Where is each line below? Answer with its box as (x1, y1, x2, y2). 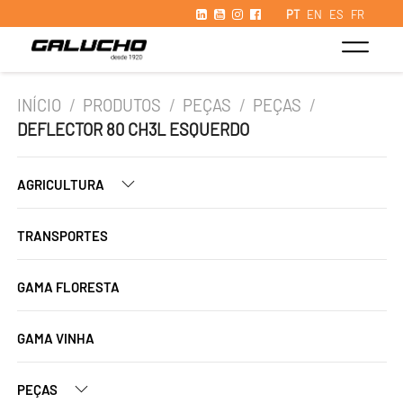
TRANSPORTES (17, 228, 108, 244)
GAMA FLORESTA (17, 279, 120, 295)
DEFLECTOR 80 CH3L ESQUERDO (17, 120, 249, 139)
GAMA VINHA (17, 330, 94, 346)
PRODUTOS (83, 95, 162, 115)
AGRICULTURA (17, 176, 107, 193)
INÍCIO (17, 95, 61, 115)
